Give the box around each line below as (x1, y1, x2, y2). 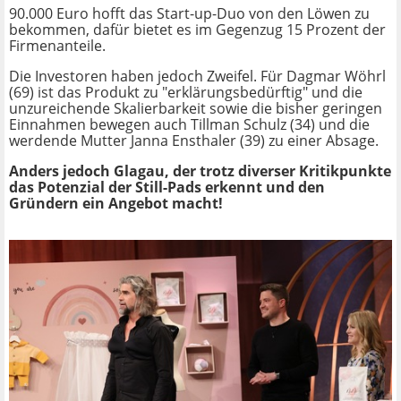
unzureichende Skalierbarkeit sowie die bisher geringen (9, 98, 382, 119)
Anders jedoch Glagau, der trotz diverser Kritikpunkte (9, 161, 391, 182)
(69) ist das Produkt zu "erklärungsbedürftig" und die (9, 82, 363, 103)
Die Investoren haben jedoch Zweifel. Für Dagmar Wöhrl (9, 66, 386, 87)
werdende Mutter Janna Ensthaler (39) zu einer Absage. (9, 131, 379, 151)
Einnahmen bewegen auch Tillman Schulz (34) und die (9, 115, 370, 135)
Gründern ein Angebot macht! (9, 193, 223, 214)
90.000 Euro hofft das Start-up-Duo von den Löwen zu (9, 4, 370, 24)
